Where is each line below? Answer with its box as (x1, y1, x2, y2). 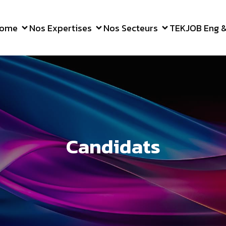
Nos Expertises (29, 21, 92, 35)
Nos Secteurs (103, 21, 158, 35)
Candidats (66, 131, 160, 161)
